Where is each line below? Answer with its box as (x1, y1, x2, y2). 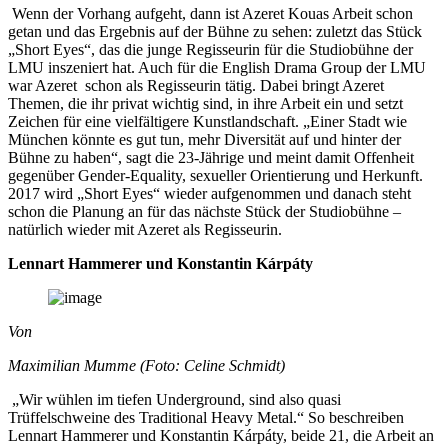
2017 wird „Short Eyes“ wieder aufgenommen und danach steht (8, 184, 411, 202)
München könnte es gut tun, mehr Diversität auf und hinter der (8, 130, 401, 148)
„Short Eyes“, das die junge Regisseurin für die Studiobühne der (8, 40, 413, 58)
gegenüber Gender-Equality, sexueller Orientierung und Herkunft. (8, 166, 423, 184)
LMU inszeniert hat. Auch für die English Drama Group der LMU (8, 58, 426, 76)
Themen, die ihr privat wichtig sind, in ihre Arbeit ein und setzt (8, 94, 403, 112)
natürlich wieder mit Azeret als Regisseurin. (8, 220, 290, 238)
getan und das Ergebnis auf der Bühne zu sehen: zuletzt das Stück (8, 22, 422, 40)
